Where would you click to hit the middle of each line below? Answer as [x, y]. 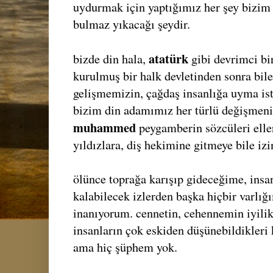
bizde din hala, [111, 58]
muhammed [106, 127]
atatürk [170, 58]
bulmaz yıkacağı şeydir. [132, 24]
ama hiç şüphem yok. [125, 247]
